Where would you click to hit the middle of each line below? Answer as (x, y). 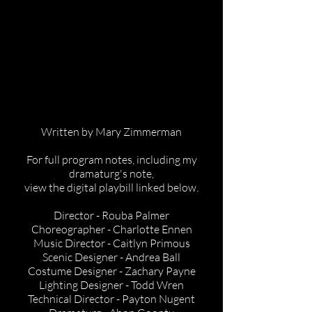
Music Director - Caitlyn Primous (111, 243)
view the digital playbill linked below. (111, 187)
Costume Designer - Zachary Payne (111, 271)
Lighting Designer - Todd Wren (111, 285)
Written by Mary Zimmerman (111, 132)
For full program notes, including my (111, 159)
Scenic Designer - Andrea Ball (111, 257)
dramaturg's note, (111, 173)
